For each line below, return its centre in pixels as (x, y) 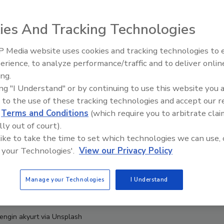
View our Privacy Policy (126, 151)
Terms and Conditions (45, 113)
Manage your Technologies (65, 179)
